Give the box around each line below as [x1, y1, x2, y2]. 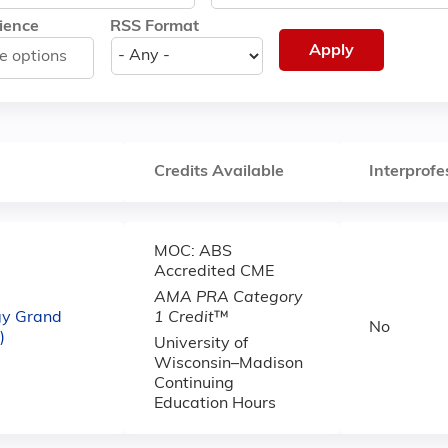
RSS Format [110, 19, 199, 35]
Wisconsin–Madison [154, 356, 303, 372]
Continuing [154, 376, 234, 392]
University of [154, 336, 248, 352]
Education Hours [154, 396, 276, 412]
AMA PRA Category [154, 290, 303, 306]
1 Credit [154, 310, 214, 326]
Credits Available [154, 164, 284, 180]
